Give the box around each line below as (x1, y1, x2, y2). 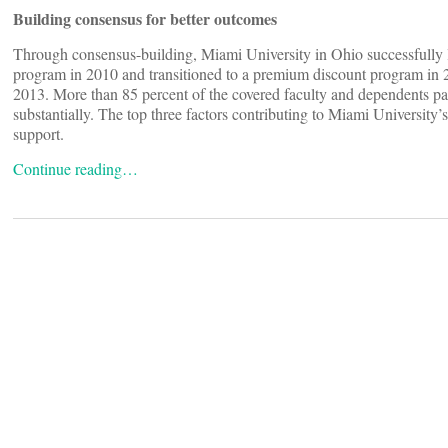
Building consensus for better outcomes (13, 7, 277, 31)
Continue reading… (13, 158, 138, 180)
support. (13, 123, 64, 145)
